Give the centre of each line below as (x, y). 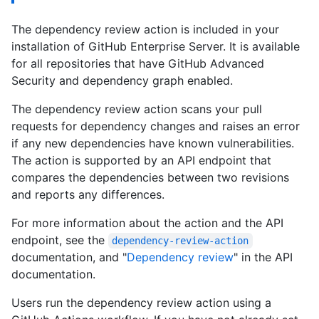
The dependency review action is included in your (145, 29)
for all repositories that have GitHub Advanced (138, 63)
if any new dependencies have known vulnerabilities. (153, 143)
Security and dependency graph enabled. (122, 80)
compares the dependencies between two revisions (150, 177)
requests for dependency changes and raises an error (156, 126)
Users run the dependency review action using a (141, 302)
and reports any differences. (88, 194)
